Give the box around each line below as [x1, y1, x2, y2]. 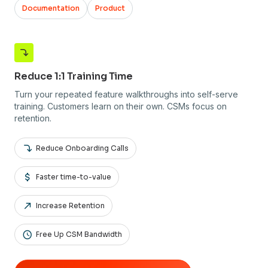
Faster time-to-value [34, 172, 111, 181]
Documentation [22, 4, 80, 13]
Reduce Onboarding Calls [34, 143, 129, 153]
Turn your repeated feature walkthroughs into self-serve [14, 89, 238, 100]
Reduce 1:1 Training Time [14, 70, 133, 83]
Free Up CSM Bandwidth [34, 229, 122, 239]
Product [95, 4, 125, 13]
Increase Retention [34, 200, 105, 210]
